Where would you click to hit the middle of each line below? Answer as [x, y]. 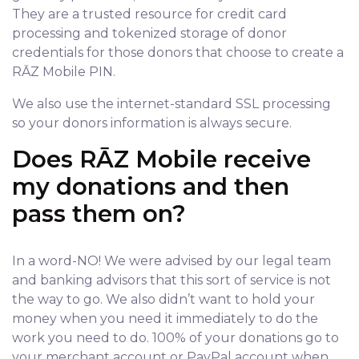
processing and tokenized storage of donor [149, 33]
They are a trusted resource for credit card [149, 14]
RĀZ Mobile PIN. [64, 72]
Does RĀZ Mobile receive [161, 159]
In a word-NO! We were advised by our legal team [171, 261]
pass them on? [99, 214]
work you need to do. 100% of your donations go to [175, 338]
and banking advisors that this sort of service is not [171, 280]
